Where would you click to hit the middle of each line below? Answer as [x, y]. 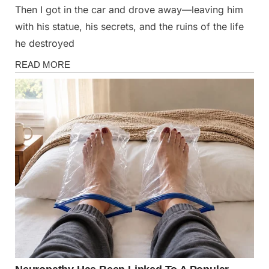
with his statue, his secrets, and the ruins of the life [129, 27]
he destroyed [45, 44]
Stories [28, 72]
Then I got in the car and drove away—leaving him [129, 10]
